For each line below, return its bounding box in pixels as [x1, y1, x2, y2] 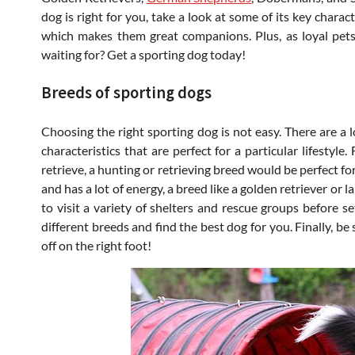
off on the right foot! [41, 237, 151, 253]
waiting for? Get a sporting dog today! [41, 46, 246, 62]
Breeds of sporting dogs [41, 82, 212, 103]
